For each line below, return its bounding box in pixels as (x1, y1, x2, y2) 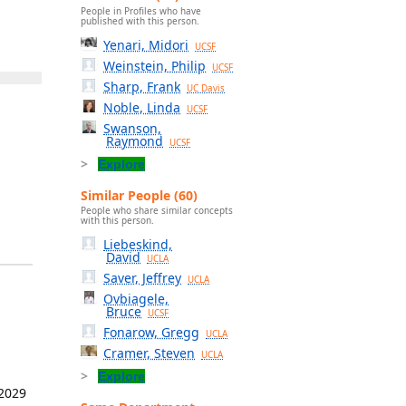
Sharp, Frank (103, 77, 181, 95)
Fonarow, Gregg (103, 324, 200, 342)
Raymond (106, 131, 163, 150)
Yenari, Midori (103, 35, 189, 53)
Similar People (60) (81, 186, 198, 204)
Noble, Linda (103, 98, 181, 116)
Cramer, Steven (103, 344, 196, 362)
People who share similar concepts (81, 204, 233, 217)
